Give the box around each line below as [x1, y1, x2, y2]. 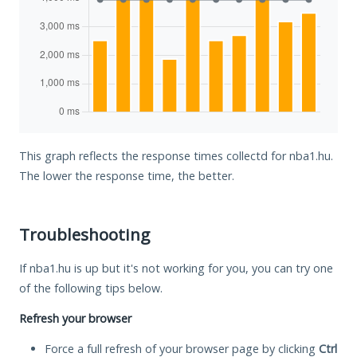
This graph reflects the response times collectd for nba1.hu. [19, 147, 333, 163]
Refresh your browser [19, 310, 131, 326]
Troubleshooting [19, 222, 150, 245]
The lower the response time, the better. [19, 167, 234, 183]
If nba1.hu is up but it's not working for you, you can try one [19, 260, 333, 276]
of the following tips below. [19, 280, 163, 296]
